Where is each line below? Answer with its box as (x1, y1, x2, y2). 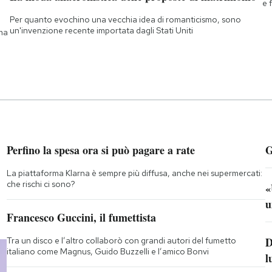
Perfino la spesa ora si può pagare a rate (6, 141, 195, 158)
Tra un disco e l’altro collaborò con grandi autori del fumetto (6, 234, 236, 246)
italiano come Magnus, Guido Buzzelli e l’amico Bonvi (6, 245, 209, 257)
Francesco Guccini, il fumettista (6, 209, 156, 225)
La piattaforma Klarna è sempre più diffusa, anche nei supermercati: (6, 167, 262, 178)
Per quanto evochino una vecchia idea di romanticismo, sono (9, 13, 241, 25)
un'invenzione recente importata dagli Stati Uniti (9, 24, 193, 36)
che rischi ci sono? (6, 178, 75, 189)
